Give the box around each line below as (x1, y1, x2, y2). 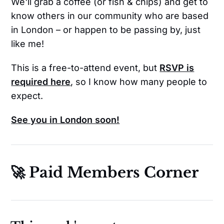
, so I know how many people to (70, 76, 207, 87)
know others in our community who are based (11, 10, 209, 21)
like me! (11, 38, 44, 49)
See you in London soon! (11, 114, 120, 125)
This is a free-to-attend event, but (11, 62, 160, 73)
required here (11, 76, 71, 87)
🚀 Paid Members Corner (10, 163, 199, 182)
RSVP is (159, 62, 194, 73)
